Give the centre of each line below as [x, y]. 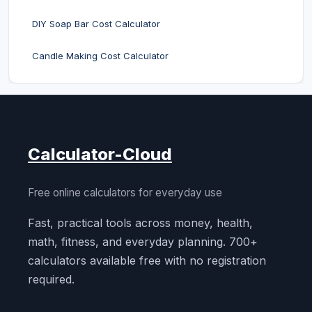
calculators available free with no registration [147, 260]
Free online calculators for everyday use [125, 193]
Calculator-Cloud [100, 154]
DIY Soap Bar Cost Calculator [96, 24]
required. [51, 279]
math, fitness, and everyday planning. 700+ [143, 242]
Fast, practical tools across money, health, [140, 223]
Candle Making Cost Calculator [100, 56]
